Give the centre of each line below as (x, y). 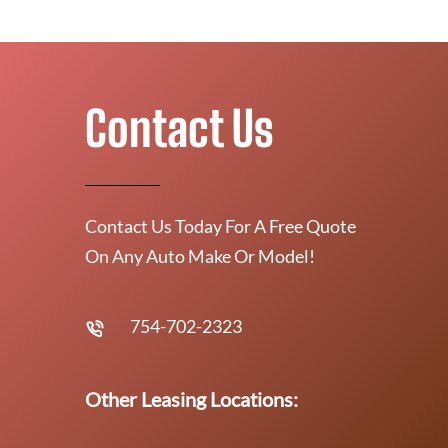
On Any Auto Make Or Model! (200, 256)
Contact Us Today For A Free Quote (220, 226)
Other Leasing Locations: (191, 399)
